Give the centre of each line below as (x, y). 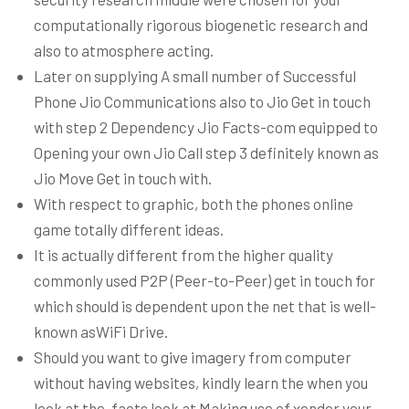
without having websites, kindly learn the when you (201, 383)
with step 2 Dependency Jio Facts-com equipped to (206, 127)
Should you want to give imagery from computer (193, 357)
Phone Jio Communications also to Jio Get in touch (202, 101)
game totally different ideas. (129, 229)
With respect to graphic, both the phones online (194, 204)
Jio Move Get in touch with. (123, 178)
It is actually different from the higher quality (184, 255)
